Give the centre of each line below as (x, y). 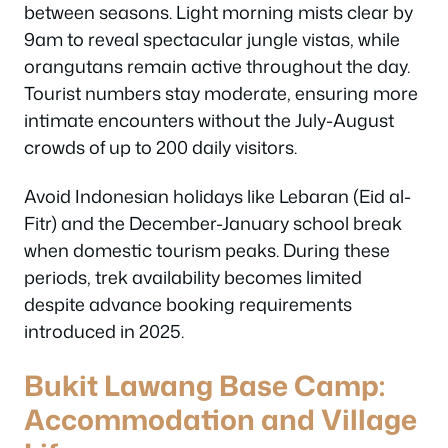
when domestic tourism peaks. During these (207, 250)
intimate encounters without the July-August (209, 119)
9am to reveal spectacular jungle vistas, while (212, 38)
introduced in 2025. (104, 331)
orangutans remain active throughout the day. (217, 65)
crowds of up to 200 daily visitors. (160, 146)
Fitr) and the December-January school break (213, 223)
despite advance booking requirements (188, 304)
